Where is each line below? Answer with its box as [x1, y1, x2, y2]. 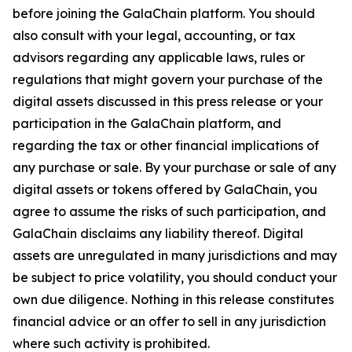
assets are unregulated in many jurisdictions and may [13, 247, 337, 263]
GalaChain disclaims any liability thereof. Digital [13, 225, 303, 241]
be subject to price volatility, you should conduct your [13, 269, 337, 285]
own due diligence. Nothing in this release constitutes [13, 291, 334, 307]
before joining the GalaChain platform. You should [13, 5, 315, 21]
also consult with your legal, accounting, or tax [13, 27, 295, 43]
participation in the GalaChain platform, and [13, 115, 281, 131]
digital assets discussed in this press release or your [13, 93, 323, 109]
